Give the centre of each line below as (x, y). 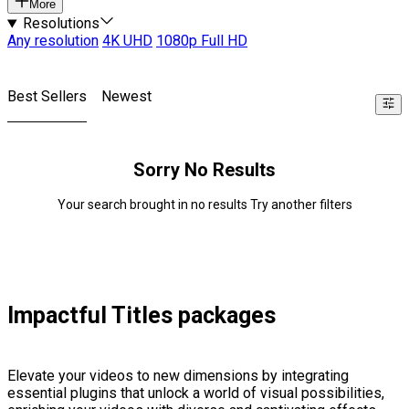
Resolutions (61, 24)
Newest (126, 97)
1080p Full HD (202, 41)
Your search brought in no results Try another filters (204, 205)
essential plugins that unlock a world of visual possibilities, (196, 393)
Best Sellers (47, 97)
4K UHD (127, 41)
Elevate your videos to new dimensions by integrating (178, 376)
